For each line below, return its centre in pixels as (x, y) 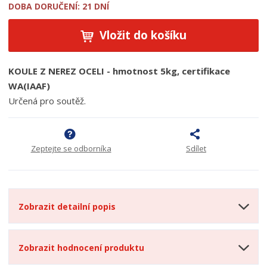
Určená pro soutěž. (47, 100)
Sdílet (196, 149)
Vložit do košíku (143, 35)
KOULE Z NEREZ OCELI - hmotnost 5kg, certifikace (119, 71)
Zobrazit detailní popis (67, 207)
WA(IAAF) (30, 86)
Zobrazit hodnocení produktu (82, 248)
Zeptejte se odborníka (71, 149)
